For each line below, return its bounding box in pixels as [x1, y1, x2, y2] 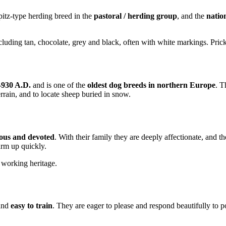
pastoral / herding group [94, 12, 177, 21]
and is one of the [31, 80, 87, 89]
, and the [177, 12, 206, 21]
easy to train [11, 201, 52, 210]
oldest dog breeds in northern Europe [87, 80, 215, 89]
